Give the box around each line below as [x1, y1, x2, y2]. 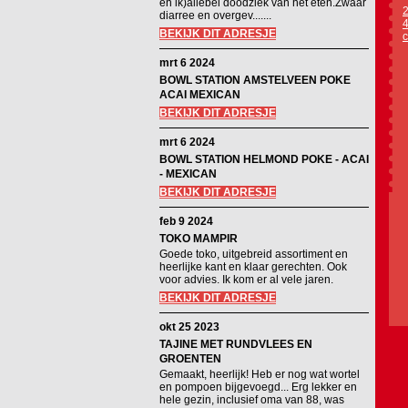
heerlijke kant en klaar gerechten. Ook [159, 260, 347, 273]
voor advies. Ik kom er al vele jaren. [159, 273, 333, 286]
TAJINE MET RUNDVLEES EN [159, 338, 312, 351]
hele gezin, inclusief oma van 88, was [159, 393, 344, 406]
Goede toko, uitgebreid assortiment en [159, 248, 348, 260]
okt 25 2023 [159, 321, 219, 333]
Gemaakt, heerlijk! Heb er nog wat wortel [159, 368, 360, 381]
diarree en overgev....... [159, 9, 271, 22]
